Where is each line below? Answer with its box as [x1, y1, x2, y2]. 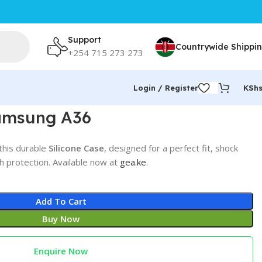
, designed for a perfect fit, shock [104, 142, 238, 154]
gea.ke [119, 156, 146, 168]
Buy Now [42, 213, 80, 225]
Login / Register [133, 82, 198, 92]
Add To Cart [35, 195, 87, 207]
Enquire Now [34, 245, 88, 257]
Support [68, 34, 101, 45]
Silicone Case [48, 142, 104, 154]
